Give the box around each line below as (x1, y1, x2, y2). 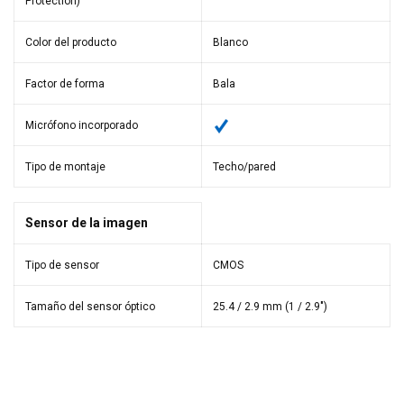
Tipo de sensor (25, 259, 99, 272)
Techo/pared (213, 161, 276, 174)
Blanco (213, 36, 248, 50)
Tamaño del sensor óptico (25, 300, 155, 314)
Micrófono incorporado (25, 119, 138, 133)
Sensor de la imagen (25, 216, 148, 231)
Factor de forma (25, 78, 105, 91)
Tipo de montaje (25, 161, 106, 174)
